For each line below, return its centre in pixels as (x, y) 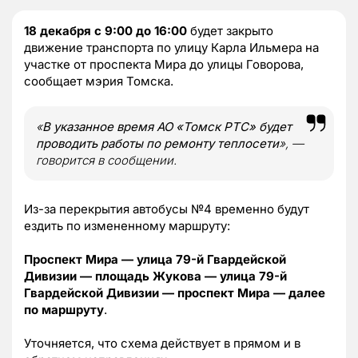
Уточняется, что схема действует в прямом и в (162, 343)
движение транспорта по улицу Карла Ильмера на (171, 47)
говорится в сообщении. (106, 160)
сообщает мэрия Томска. (99, 81)
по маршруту (64, 309)
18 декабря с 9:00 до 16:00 (105, 30)
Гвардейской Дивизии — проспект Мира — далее (175, 292)
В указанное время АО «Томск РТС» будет (167, 126)
